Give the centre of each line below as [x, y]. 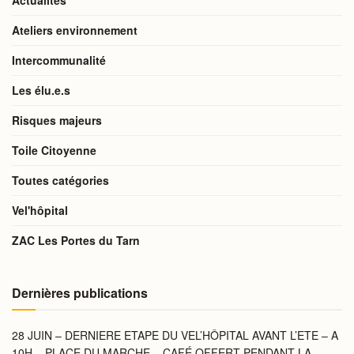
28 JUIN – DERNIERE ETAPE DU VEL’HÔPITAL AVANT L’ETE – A [175, 335]
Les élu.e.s [41, 90]
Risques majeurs [57, 120]
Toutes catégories [60, 180]
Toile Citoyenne [54, 150]
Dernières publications [80, 293]
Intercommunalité [59, 60]
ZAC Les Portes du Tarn [76, 240]
